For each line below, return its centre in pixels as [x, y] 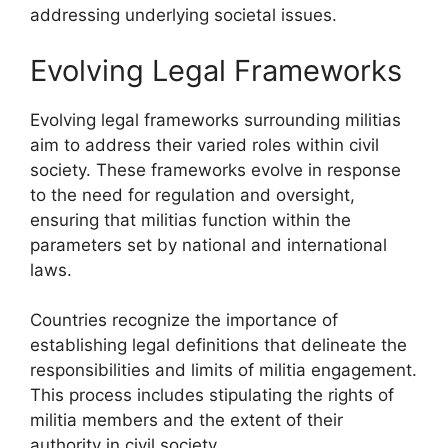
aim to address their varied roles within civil [204, 144]
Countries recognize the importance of [184, 320]
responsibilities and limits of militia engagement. [223, 370]
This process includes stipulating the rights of [212, 395]
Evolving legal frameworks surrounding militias [215, 119]
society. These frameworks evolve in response [215, 169]
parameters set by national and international [208, 244]
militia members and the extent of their [186, 420]
